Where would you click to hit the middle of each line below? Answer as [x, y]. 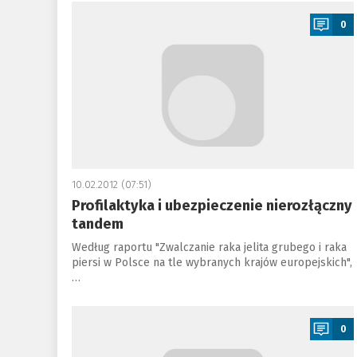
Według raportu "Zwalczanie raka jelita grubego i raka [209, 247]
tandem [97, 224]
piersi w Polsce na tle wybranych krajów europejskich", [212, 263]
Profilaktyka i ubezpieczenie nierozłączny [212, 206]
